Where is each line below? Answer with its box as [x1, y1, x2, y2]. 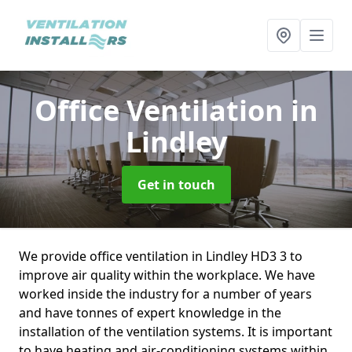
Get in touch [137, 176, 215, 193]
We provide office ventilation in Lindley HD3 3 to [19, 247, 302, 265]
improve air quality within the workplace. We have [19, 266, 315, 284]
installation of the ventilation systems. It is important [19, 323, 332, 340]
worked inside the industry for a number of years [19, 285, 312, 302]
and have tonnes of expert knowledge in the [19, 304, 281, 321]
